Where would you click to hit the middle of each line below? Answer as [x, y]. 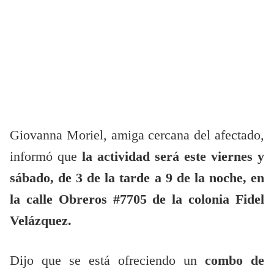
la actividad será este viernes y [171, 157]
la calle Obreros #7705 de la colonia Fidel [137, 200]
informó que [43, 157]
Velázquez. [43, 221]
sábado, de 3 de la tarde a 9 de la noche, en [137, 178]
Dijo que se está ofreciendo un [107, 261]
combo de [235, 261]
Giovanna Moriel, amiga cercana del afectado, [137, 135]
